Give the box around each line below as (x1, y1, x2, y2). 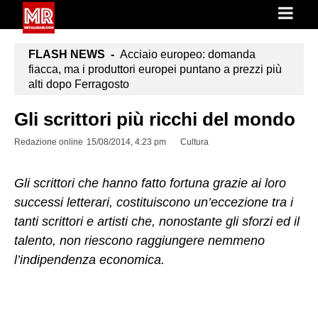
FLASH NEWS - (28, 48, 114, 60)
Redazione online (14, 137, 83, 147)
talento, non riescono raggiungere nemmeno (14, 234, 265, 248)
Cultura (180, 137, 209, 147)
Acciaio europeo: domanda (114, 48, 256, 60)
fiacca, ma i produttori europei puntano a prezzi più (28, 63, 282, 75)
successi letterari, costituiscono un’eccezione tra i (14, 195, 293, 209)
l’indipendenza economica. (14, 253, 165, 267)
